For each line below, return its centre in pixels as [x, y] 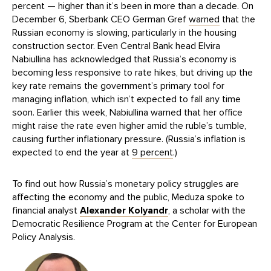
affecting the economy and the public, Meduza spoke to [128, 198]
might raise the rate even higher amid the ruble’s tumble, [129, 126]
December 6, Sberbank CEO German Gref [100, 20]
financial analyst [46, 211]
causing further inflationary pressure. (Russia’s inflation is [129, 139]
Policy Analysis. [44, 237]
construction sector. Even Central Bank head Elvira [116, 46]
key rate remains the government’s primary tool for [118, 86]
